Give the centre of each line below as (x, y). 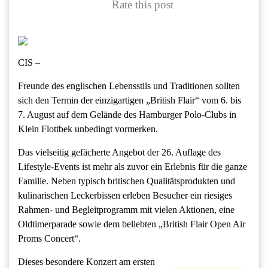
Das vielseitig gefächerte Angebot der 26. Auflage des (119, 153)
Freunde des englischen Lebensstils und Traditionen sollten (129, 86)
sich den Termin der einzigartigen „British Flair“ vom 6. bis (130, 100)
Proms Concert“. (49, 239)
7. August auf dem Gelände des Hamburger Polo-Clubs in (127, 115)
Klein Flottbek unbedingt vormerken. (88, 129)
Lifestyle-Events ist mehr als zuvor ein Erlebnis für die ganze (133, 167)
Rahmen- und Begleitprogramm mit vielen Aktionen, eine (126, 210)
